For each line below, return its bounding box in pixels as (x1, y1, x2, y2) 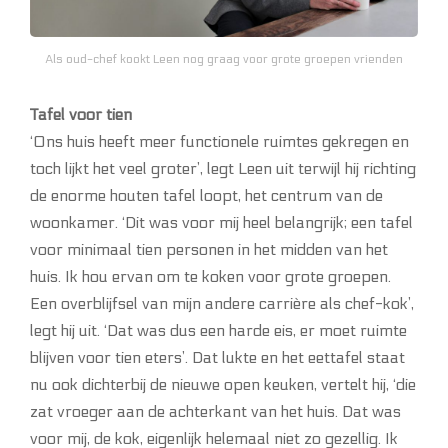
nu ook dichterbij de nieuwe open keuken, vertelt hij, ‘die (30, 374, 416, 394)
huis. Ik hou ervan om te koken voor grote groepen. (30, 266, 391, 286)
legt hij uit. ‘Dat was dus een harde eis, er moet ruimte (30, 320, 407, 340)
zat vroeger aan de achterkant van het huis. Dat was (30, 401, 401, 421)
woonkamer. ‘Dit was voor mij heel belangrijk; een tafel (30, 212, 413, 232)
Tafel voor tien (30, 104, 132, 124)
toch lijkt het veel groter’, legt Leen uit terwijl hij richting (30, 158, 416, 178)
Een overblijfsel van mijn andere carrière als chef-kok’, (30, 293, 414, 313)
